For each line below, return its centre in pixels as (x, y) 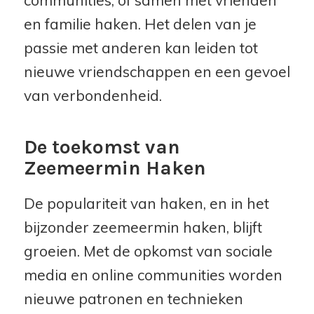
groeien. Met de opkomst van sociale (148, 251)
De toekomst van (102, 147)
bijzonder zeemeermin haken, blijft (143, 227)
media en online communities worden (153, 275)
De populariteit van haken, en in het (146, 204)
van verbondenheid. (93, 96)
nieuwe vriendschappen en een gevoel (157, 72)
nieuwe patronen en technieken (133, 299)
